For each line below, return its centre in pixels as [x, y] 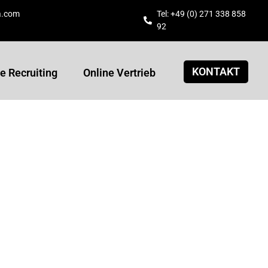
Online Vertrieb [119, 73]
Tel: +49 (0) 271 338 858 [202, 14]
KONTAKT [216, 71]
